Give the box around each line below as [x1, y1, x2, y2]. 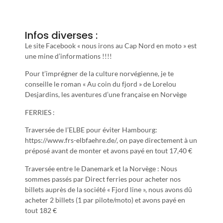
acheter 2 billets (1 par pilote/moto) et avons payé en [25, 195, 185, 204]
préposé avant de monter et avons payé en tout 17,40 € [25, 146, 192, 155]
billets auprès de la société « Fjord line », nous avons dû [25, 185, 192, 194]
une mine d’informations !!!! [25, 52, 112, 61]
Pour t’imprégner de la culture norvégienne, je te [25, 69, 174, 78]
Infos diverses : [25, 28, 98, 43]
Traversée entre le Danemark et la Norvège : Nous [25, 164, 177, 173]
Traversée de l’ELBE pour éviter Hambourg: [25, 125, 157, 134]
